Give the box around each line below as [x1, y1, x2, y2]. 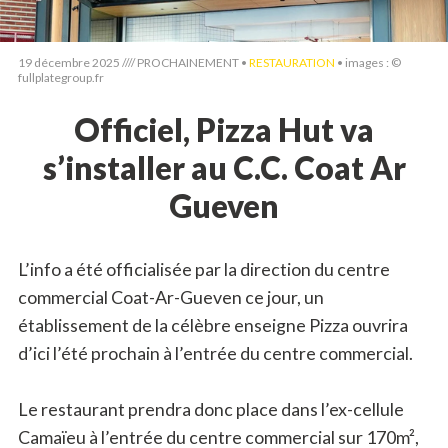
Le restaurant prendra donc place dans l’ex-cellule [17, 398, 404, 420]
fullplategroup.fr [17, 70, 104, 85]
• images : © [334, 55, 401, 70]
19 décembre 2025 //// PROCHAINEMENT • [17, 55, 249, 70]
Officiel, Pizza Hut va [74, 111, 374, 149]
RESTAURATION [248, 55, 335, 70]
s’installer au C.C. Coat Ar [42, 149, 406, 187]
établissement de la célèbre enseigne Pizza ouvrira [17, 314, 408, 336]
